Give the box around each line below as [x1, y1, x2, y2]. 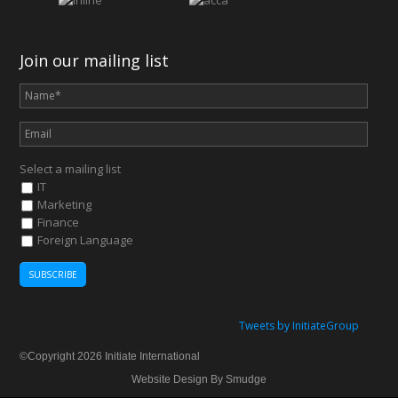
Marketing [35, 196, 92, 213]
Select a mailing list [20, 161, 121, 178]
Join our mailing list [20, 50, 169, 72]
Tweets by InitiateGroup [239, 318, 359, 334]
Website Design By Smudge [131, 373, 267, 386]
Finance [35, 214, 79, 231]
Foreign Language [35, 232, 133, 249]
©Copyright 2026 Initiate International [20, 350, 200, 363]
